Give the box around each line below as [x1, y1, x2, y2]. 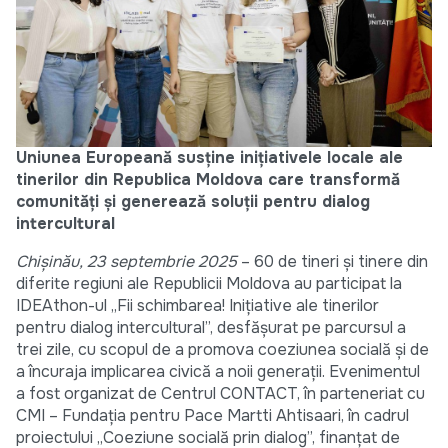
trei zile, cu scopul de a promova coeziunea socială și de [16, 338, 429, 360]
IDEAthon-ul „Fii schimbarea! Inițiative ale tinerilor [16, 294, 379, 316]
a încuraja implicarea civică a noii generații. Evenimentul [16, 360, 420, 382]
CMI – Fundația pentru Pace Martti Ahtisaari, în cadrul [16, 404, 409, 426]
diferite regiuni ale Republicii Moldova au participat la [16, 272, 402, 294]
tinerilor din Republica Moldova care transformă [16, 168, 400, 190]
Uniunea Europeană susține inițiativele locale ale [16, 146, 403, 168]
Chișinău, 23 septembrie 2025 [16, 250, 237, 272]
